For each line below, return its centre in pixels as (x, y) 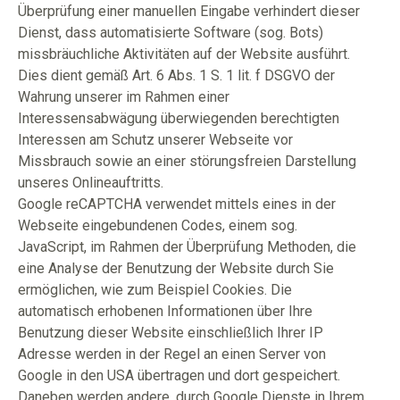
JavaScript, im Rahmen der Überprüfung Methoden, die (187, 247)
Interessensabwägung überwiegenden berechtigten (179, 118)
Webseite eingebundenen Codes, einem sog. (158, 225)
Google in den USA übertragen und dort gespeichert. (179, 375)
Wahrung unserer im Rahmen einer (124, 97)
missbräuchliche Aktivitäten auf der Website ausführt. (184, 54)
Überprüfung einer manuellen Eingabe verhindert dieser (189, 11)
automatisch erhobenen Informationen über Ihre (165, 311)
